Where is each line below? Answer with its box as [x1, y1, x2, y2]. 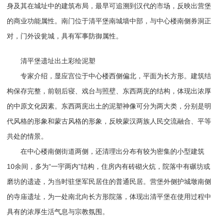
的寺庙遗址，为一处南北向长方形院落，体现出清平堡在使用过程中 [6, 192, 211, 200]
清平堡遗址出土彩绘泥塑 [6, 56, 95, 65]
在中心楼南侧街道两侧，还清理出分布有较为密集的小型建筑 [6, 147, 204, 155]
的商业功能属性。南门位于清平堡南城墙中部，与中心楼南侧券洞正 [6, 17, 211, 25]
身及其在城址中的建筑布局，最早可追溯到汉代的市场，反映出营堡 [6, 1, 211, 10]
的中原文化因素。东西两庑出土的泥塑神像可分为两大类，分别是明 [6, 102, 211, 110]
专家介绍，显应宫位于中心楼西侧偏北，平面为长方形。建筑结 [6, 72, 211, 80]
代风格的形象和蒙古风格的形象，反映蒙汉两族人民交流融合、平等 [6, 117, 211, 125]
